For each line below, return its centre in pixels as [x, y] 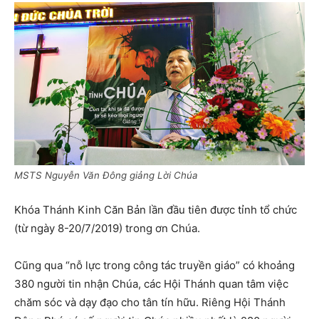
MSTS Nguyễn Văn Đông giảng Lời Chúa [106, 176]
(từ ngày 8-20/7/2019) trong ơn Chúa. [107, 229]
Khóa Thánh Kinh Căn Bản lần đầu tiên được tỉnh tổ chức [156, 210]
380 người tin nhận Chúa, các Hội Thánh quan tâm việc [151, 284]
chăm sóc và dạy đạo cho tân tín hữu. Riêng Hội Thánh [150, 303]
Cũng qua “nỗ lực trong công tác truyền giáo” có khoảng [155, 266]
